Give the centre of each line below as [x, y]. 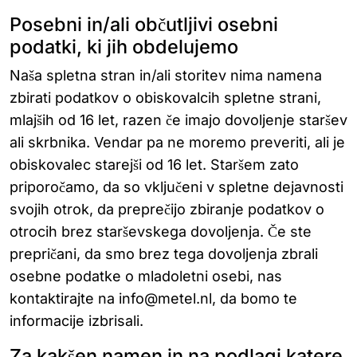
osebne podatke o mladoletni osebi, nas [146, 276]
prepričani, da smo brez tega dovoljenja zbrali [164, 254]
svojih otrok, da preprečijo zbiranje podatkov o [167, 209]
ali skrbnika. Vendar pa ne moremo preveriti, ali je [177, 142]
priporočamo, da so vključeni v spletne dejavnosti [177, 187]
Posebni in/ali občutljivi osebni [144, 24]
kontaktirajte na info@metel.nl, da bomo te [153, 298]
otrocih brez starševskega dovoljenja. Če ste [161, 231]
